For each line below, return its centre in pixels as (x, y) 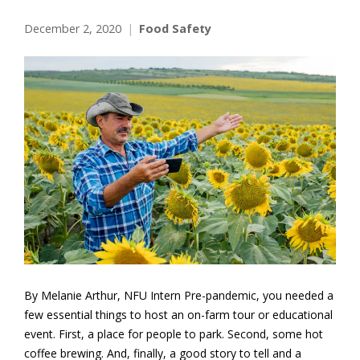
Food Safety (175, 29)
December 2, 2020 (73, 29)
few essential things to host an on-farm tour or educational (178, 314)
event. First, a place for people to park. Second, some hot (174, 333)
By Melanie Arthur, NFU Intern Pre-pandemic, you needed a (179, 295)
